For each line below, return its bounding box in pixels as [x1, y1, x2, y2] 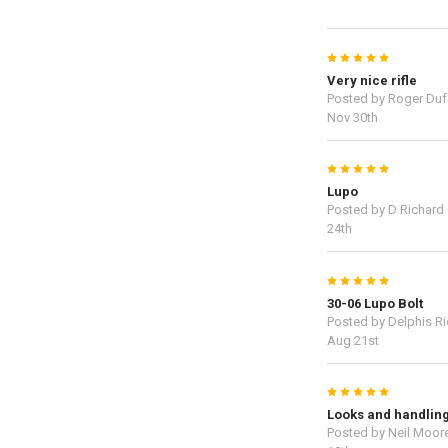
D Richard [387, 202, 444, 218]
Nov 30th [326, 109, 378, 125]
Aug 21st [326, 332, 379, 348]
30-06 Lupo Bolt [326, 295, 423, 311]
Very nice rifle [326, 72, 417, 88]
